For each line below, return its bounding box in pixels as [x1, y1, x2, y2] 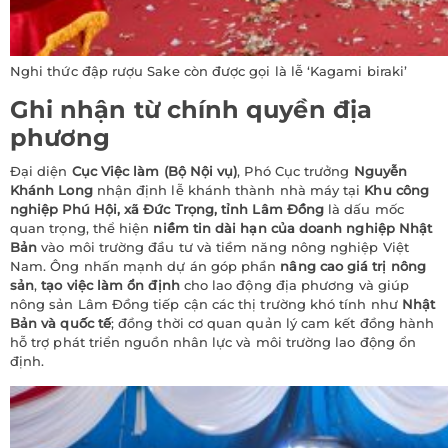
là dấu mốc [324, 200, 404, 217]
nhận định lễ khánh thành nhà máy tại [92, 181, 365, 198]
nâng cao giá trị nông [280, 257, 426, 274]
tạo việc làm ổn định [41, 276, 180, 293]
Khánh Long [10, 181, 93, 198]
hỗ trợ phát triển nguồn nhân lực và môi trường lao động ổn [10, 333, 417, 350]
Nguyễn [353, 162, 407, 179]
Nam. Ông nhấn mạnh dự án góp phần [10, 257, 281, 274]
